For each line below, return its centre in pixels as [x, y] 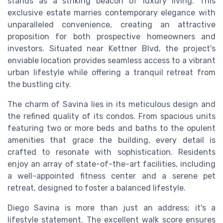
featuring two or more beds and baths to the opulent [111, 128]
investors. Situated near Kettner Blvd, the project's [111, 48]
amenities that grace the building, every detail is [111, 140]
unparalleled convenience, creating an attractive [111, 24]
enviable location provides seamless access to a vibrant [111, 60]
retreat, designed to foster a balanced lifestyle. [97, 188]
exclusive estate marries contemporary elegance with [111, 12]
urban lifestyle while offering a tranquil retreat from [111, 72]
